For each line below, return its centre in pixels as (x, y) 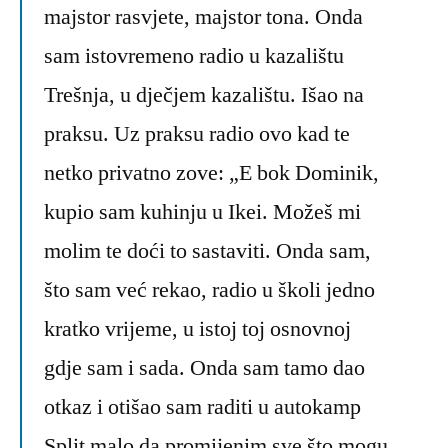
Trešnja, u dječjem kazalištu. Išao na (204, 95)
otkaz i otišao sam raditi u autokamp (202, 407)
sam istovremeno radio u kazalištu (194, 56)
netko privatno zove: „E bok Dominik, (211, 173)
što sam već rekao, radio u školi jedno (209, 290)
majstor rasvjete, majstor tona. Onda (203, 17)
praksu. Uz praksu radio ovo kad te (197, 134)
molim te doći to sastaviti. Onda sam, (207, 251)
